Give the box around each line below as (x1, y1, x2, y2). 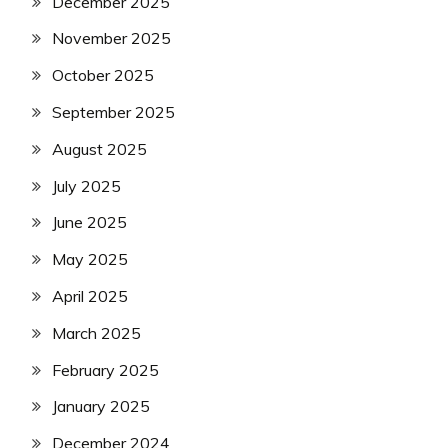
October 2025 (52, 65, 154, 86)
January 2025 (52, 396, 150, 417)
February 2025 (52, 359, 159, 380)
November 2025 (52, 28, 171, 49)
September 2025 (52, 102, 175, 122)
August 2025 (52, 138, 147, 159)
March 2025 (52, 322, 141, 343)
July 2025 (52, 175, 121, 196)
